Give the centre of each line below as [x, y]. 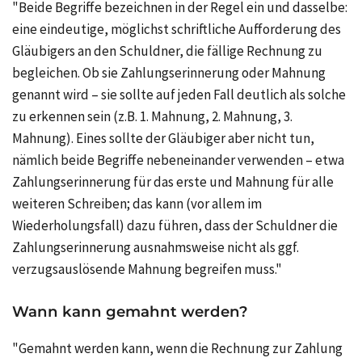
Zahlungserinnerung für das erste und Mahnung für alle [173, 181]
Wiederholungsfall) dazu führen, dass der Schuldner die [175, 225]
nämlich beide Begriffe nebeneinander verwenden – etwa [178, 160]
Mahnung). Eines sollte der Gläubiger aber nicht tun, [163, 138]
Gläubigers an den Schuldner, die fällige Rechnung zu [167, 51]
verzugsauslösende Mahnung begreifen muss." [147, 269]
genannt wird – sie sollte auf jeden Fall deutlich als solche [179, 94]
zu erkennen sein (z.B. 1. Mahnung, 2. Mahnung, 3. [152, 116]
